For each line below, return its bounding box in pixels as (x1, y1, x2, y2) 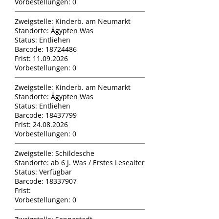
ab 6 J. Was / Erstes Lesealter (51, 157, 145, 167)
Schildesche (55, 148, 94, 158)
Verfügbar (39, 167, 72, 176)
